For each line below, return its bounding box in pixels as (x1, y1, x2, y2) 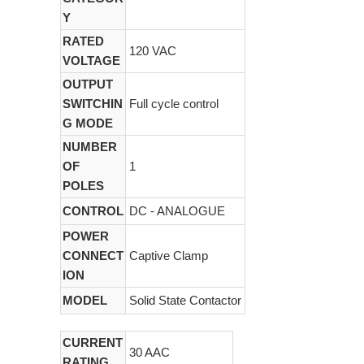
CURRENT (63, 336, 123, 349)
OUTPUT (63, 77, 113, 91)
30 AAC (129, 345, 170, 359)
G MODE (63, 116, 113, 130)
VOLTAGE (63, 54, 120, 67)
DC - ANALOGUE (129, 204, 225, 218)
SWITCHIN (63, 97, 123, 110)
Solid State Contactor (129, 293, 241, 307)
